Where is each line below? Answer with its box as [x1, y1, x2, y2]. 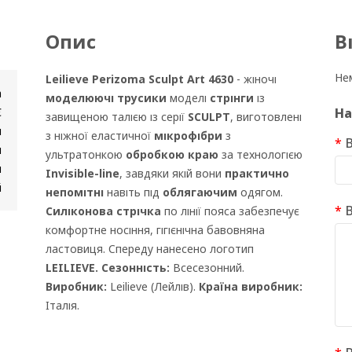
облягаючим [162, 185, 240, 200]
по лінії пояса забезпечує [163, 203, 299, 218]
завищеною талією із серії [45, 109, 188, 124]
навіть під [106, 185, 163, 200]
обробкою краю [125, 147, 218, 162]
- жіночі [236, 71, 277, 86]
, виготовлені [229, 109, 302, 124]
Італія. [45, 298, 79, 313]
